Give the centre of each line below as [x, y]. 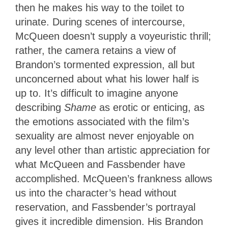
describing [40, 107]
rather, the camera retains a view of [96, 50]
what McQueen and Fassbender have [100, 164]
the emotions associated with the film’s [102, 121]
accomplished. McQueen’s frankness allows [114, 178]
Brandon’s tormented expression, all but [105, 64]
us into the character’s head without [96, 193]
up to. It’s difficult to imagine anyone [97, 93]
